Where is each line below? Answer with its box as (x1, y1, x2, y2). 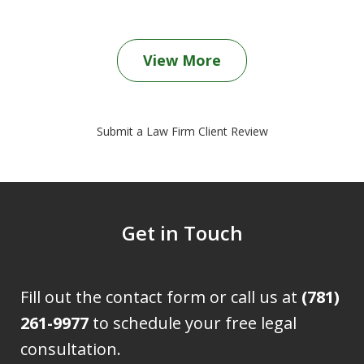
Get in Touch (121, 219, 243, 247)
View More (143, 50, 221, 71)
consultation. (20, 338, 122, 361)
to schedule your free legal (89, 312, 297, 335)
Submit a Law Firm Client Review (96, 123, 268, 140)
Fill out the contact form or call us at (20, 286, 302, 309)
